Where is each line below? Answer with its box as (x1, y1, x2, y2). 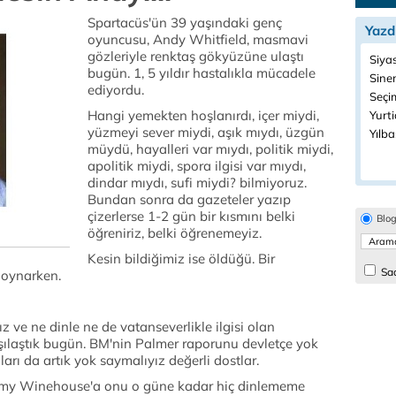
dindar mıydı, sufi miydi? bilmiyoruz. (88, 174, 307, 191)
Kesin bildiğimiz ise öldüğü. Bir (88, 250, 275, 267)
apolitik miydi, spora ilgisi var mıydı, (88, 157, 306, 174)
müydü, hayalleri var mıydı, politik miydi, (88, 141, 333, 157)
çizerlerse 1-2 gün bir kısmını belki (88, 208, 295, 225)
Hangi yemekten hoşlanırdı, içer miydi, (88, 107, 319, 124)
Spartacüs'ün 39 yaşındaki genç (88, 14, 282, 31)
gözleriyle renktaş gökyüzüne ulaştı (88, 48, 304, 65)
